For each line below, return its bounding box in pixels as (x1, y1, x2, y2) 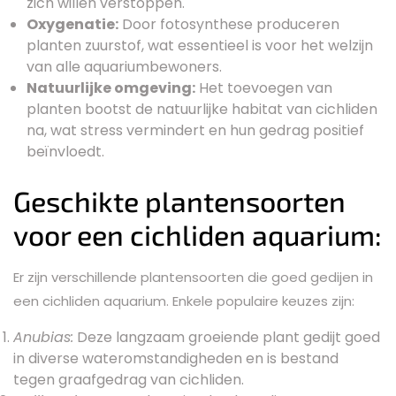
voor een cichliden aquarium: (13, 217, 382, 251)
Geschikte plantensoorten (13, 183, 346, 217)
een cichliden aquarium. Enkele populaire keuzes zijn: (13, 291, 354, 310)
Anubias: (13, 326, 73, 347)
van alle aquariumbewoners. (27, 56, 222, 77)
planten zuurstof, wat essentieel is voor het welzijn (27, 34, 373, 56)
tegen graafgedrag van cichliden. (13, 369, 244, 390)
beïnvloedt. (27, 141, 104, 162)
